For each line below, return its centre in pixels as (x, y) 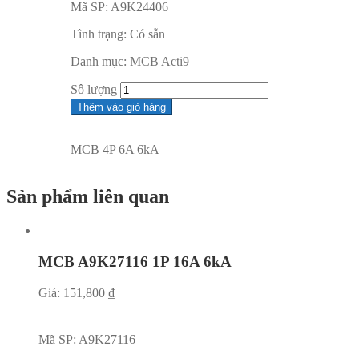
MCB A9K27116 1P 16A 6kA (135, 261)
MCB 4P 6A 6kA (115, 150)
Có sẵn (147, 34)
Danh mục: (100, 62)
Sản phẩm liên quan (88, 197)
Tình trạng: (100, 34)
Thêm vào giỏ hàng (121, 107)
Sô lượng (94, 90)
